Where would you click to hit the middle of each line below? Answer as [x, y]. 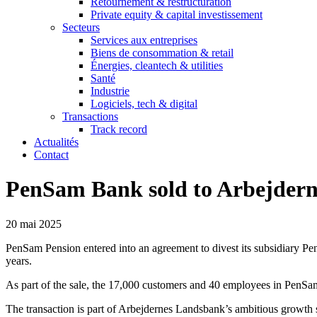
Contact [51, 155]
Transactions [90, 116]
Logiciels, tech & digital [144, 104]
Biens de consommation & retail [162, 53]
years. [19, 260]
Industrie [110, 91]
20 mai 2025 [34, 224]
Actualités [56, 142]
